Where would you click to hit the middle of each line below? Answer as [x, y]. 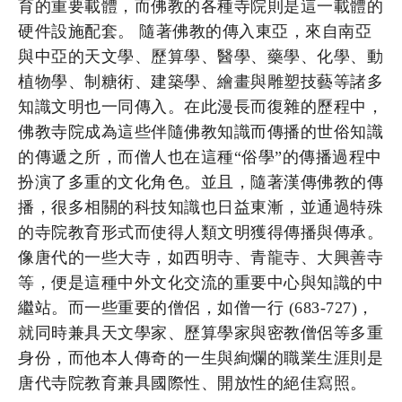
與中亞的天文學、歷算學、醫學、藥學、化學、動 [201, 56]
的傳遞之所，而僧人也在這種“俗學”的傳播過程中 [200, 157]
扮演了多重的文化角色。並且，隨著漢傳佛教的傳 [201, 182]
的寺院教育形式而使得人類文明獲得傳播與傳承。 [201, 232]
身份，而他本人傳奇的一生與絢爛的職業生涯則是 [201, 358]
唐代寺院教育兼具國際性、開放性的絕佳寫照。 [192, 383]
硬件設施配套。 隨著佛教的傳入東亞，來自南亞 [195, 31]
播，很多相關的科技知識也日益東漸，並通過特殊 [201, 207]
